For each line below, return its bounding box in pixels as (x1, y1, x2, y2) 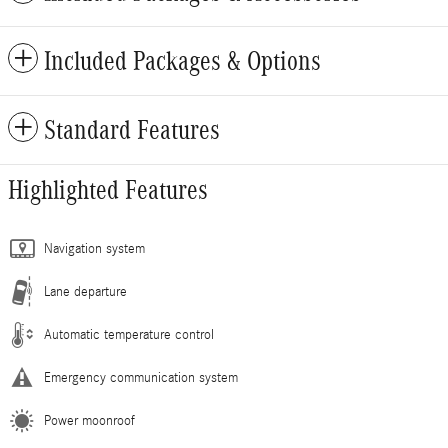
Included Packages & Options (44, 46, 321, 77)
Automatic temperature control (44, 327, 214, 344)
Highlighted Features (8, 175, 208, 206)
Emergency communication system (44, 370, 238, 387)
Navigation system (44, 241, 145, 258)
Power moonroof (44, 413, 135, 430)
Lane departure (44, 284, 127, 301)
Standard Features (44, 115, 220, 146)
